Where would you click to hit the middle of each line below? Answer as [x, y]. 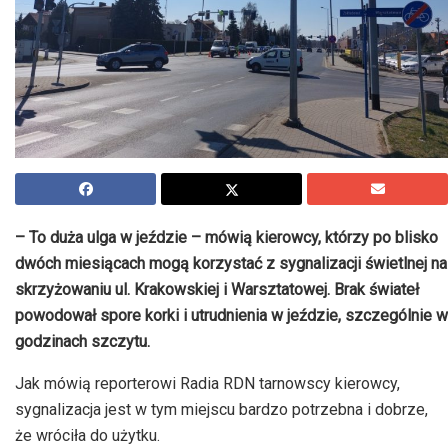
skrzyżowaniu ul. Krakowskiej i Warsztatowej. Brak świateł [217, 290]
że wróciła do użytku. [87, 436]
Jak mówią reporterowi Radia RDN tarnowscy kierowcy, [207, 384]
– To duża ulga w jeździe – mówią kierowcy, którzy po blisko [226, 238]
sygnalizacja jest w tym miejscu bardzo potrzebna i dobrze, [221, 410]
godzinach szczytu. [82, 342]
